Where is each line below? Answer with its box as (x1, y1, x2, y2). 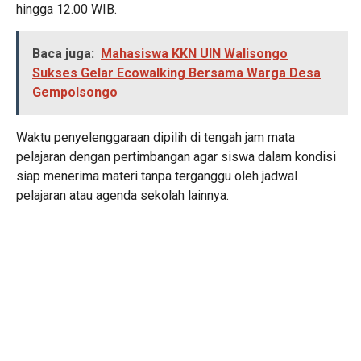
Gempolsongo (32, 85, 118, 101)
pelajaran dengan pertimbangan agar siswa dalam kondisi (16, 149, 336, 165)
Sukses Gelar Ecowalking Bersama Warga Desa (32, 65, 321, 81)
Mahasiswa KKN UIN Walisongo (101, 46, 288, 62)
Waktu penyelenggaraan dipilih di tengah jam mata (16, 130, 295, 146)
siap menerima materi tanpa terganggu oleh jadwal (16, 168, 297, 185)
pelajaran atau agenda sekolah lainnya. (16, 188, 229, 204)
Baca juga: (32, 46, 94, 62)
